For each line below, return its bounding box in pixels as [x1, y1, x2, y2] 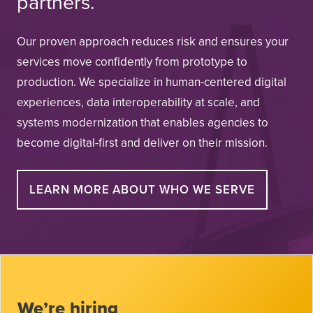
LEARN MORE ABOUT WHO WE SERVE [29, 181, 255, 198]
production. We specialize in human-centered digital [17, 73, 286, 91]
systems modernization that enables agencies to [17, 114, 268, 131]
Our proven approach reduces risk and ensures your [17, 33, 289, 50]
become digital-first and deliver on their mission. [17, 134, 268, 152]
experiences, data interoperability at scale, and [17, 94, 260, 111]
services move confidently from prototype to [17, 53, 247, 71]
